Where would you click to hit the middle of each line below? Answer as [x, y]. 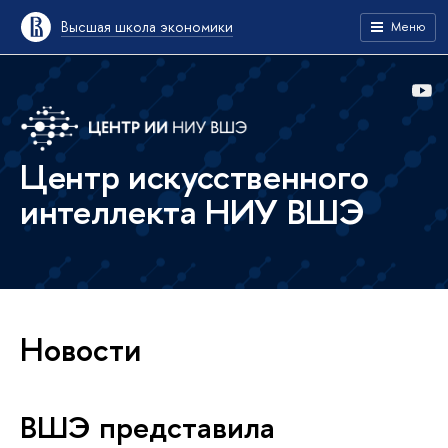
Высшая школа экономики [147, 26]
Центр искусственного [194, 176]
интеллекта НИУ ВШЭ [192, 211]
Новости [80, 349]
